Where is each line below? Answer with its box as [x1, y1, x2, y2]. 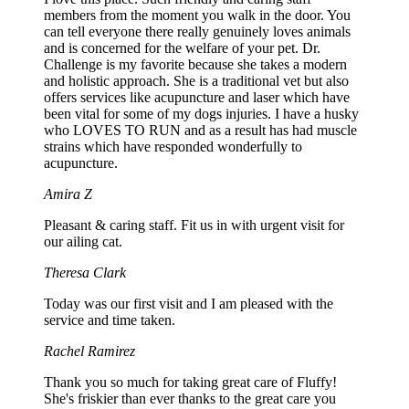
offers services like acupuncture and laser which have [44, 89, 350, 105]
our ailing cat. [44, 233, 122, 249]
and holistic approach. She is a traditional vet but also [44, 72, 349, 89]
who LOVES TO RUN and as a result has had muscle [44, 121, 357, 138]
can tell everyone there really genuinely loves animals [44, 23, 351, 39]
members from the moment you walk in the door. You [44, 6, 351, 23]
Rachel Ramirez [44, 342, 135, 359]
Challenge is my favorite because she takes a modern [44, 56, 347, 72]
